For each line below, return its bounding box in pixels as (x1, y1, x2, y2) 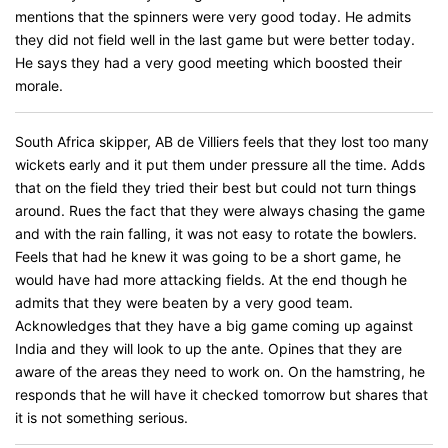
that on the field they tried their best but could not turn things (15, 179, 416, 196)
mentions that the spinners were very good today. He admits (15, 8, 411, 25)
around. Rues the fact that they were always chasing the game (15, 202, 425, 219)
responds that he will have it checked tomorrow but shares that (15, 386, 428, 403)
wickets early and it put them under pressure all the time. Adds (15, 156, 425, 173)
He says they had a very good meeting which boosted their (15, 54, 402, 71)
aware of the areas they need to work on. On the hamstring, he (15, 363, 425, 380)
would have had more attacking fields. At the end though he (15, 271, 407, 288)
